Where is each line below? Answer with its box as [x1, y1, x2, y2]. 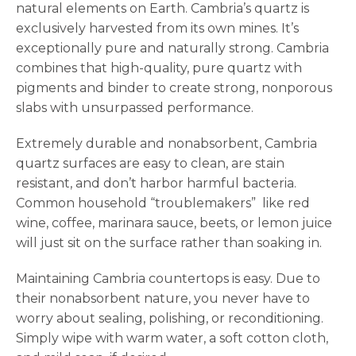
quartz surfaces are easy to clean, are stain [16, 156, 284, 172]
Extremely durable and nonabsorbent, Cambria [16, 136, 317, 152]
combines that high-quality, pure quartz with [16, 60, 302, 76]
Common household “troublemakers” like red [16, 195, 310, 211]
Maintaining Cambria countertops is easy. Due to [16, 271, 320, 287]
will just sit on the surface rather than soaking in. [16, 235, 322, 251]
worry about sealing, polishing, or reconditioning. [16, 311, 323, 327]
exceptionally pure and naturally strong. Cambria [16, 41, 329, 56]
